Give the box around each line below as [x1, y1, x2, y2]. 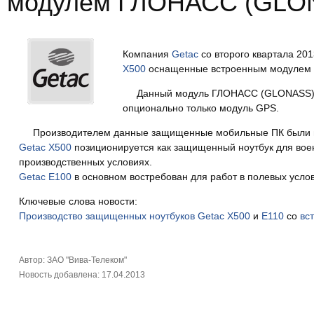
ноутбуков [149, 210, 195, 221]
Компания [122, 48, 172, 60]
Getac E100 [18, 171, 71, 182]
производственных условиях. [18, 156, 152, 168]
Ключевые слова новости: [18, 196, 137, 207]
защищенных [85, 210, 146, 221]
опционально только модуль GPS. [122, 102, 279, 114]
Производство [18, 210, 83, 221]
